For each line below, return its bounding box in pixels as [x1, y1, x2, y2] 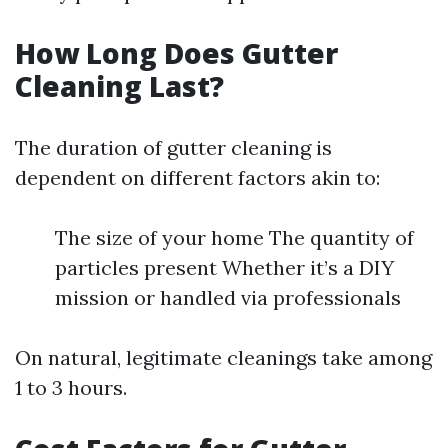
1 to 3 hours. [15, 375, 127, 400]
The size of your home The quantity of [55, 225, 414, 250]
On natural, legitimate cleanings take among [15, 345, 432, 370]
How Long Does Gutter [15, 34, 338, 72]
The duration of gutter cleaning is [15, 135, 332, 160]
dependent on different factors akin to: [15, 165, 380, 190]
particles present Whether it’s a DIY [55, 255, 394, 280]
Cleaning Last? [15, 67, 224, 105]
